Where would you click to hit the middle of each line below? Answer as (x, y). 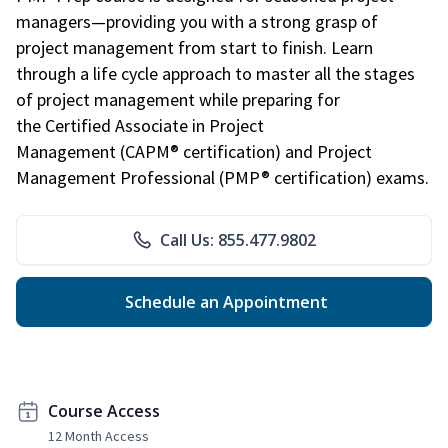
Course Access (104, 410)
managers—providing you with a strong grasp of (197, 21)
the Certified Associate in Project (140, 125)
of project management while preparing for (178, 99)
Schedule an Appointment (224, 301)
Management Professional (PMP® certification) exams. (222, 177)
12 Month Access (98, 435)
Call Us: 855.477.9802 (238, 239)
